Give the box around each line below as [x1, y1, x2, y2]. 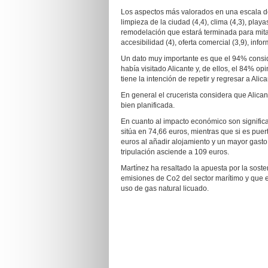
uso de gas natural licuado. [121, 184, 209, 193]
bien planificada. [121, 101, 175, 109]
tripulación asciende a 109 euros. [121, 148, 229, 156]
